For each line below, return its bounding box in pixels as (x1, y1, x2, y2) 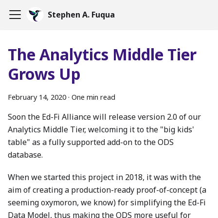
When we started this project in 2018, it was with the (8, 172, 201, 182)
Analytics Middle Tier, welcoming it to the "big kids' (8, 124, 194, 135)
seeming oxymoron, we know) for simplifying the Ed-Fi (8, 197, 206, 208)
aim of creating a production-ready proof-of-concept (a (8, 184, 206, 195)
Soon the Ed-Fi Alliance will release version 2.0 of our (8, 111, 201, 122)
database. (8, 149, 43, 160)
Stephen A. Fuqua (48, 9, 115, 20)
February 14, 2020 (8, 92, 66, 102)
